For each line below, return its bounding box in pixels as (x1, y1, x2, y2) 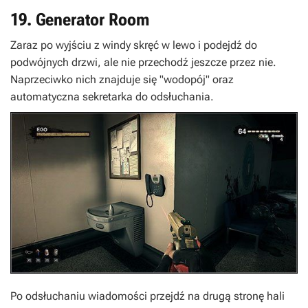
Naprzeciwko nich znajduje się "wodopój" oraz (10, 73, 234, 86)
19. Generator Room (10, 10, 149, 30)
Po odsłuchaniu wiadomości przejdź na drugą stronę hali (10, 289, 285, 302)
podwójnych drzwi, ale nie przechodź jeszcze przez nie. (10, 56, 276, 69)
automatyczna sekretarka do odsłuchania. (10, 90, 214, 103)
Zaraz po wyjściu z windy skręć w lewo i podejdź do (10, 38, 257, 52)
